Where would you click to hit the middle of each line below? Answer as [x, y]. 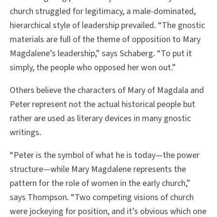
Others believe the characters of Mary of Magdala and [107, 90]
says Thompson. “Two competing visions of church [102, 197]
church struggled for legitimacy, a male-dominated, [103, 11]
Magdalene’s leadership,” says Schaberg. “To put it [101, 53]
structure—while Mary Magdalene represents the [98, 169]
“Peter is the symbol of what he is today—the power [105, 155]
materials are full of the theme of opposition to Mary [105, 39]
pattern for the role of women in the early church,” [100, 183]
